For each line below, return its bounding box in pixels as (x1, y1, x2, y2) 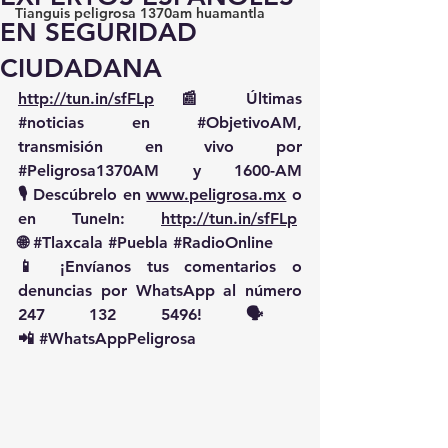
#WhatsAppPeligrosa (39, 329, 196, 348)
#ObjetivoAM (197, 113, 297, 132)
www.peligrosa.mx (146, 185, 287, 204)
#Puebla (108, 233, 168, 252)
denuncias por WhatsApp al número (18, 281, 302, 300)
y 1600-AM (159, 161, 302, 180)
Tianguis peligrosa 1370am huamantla (15, 4, 265, 22)
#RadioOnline (173, 233, 273, 252)
